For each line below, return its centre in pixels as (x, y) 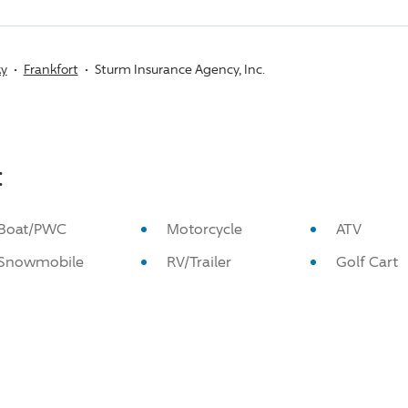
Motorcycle (204, 229)
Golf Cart (367, 261)
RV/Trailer (199, 261)
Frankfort (51, 68)
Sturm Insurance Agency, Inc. (179, 68)
